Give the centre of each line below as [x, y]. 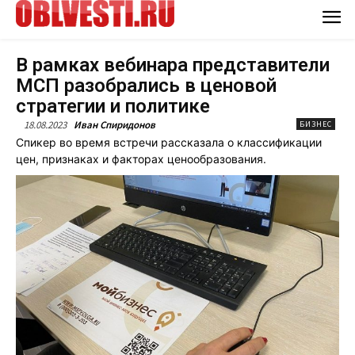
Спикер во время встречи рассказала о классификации [169, 142]
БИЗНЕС [316, 124]
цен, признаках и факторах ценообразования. [141, 158]
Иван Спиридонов [115, 124]
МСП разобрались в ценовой [146, 85]
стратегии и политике [113, 106]
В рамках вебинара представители [173, 65]
